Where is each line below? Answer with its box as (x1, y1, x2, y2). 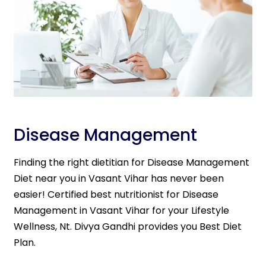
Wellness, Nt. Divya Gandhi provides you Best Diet (14, 220, 242, 234)
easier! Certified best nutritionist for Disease (14, 188, 218, 202)
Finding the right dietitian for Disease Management (14, 156, 249, 170)
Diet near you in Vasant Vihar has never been (14, 172, 224, 186)
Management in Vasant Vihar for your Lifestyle (14, 204, 229, 218)
